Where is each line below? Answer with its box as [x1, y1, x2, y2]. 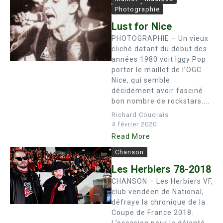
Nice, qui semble [111, 76, 170, 84]
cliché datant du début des [111, 45, 207, 53]
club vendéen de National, [111, 188, 204, 196]
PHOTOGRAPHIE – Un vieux [111, 34, 209, 42]
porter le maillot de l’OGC [111, 66, 202, 74]
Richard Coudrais [111, 111, 169, 118]
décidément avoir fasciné [111, 87, 203, 95]
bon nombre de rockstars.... [111, 97, 210, 105]
